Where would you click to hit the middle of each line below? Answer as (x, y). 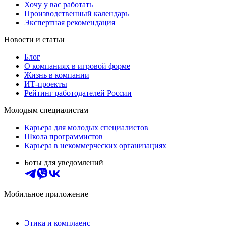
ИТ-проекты (46, 84)
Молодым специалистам (46, 110)
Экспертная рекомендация (70, 23)
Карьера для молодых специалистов (86, 128)
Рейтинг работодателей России (78, 93)
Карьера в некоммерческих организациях (95, 146)
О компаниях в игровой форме (77, 66)
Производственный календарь (76, 14)
